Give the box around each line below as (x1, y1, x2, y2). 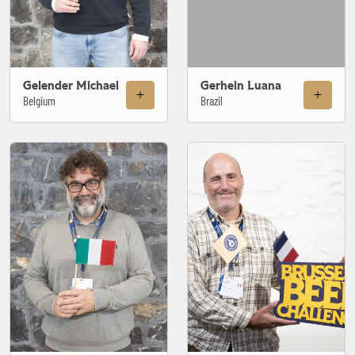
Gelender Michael (23, 80, 119, 93)
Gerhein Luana (200, 80, 281, 93)
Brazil (200, 94, 223, 109)
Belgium (23, 94, 55, 109)
